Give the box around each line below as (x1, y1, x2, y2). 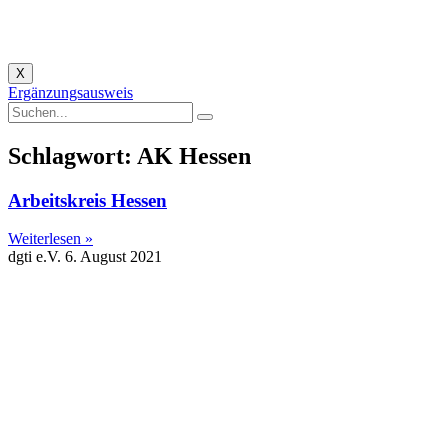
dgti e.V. (8, 248, 65, 266)
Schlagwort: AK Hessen (8, 142, 251, 169)
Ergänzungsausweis (8, 83, 133, 101)
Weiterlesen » (8, 230, 93, 248)
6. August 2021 (65, 248, 162, 266)
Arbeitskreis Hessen (8, 189, 167, 211)
